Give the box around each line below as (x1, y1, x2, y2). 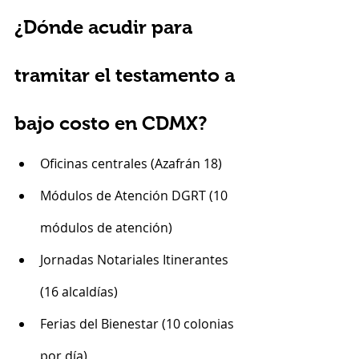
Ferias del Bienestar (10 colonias (40, 315, 237, 333)
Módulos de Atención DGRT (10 (40, 187, 231, 204)
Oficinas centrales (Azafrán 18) (40, 155, 222, 172)
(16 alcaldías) (40, 283, 118, 301)
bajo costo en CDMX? (14, 112, 207, 134)
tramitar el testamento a (14, 64, 240, 86)
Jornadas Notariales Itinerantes (40, 251, 232, 268)
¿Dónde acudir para (14, 16, 197, 38)
